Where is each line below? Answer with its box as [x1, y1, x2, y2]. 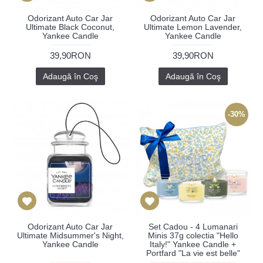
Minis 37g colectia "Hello [147, 231, 238, 240]
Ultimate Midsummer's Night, [16, 231, 124, 240]
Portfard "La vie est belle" [146, 248, 240, 258]
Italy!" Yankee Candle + [150, 240, 236, 249]
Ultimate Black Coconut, [26, 22, 114, 32]
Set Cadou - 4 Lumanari [148, 222, 238, 231]
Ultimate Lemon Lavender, [144, 22, 242, 32]
